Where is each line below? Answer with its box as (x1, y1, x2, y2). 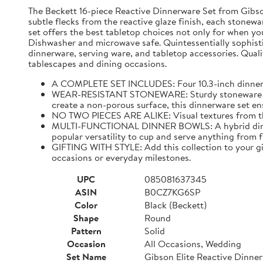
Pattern (70, 224, 102, 237)
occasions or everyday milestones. (52, 151, 191, 164)
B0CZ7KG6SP (144, 186, 200, 198)
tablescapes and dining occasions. (28, 57, 167, 70)
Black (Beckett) (144, 198, 207, 211)
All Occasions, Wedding (144, 237, 241, 250)
